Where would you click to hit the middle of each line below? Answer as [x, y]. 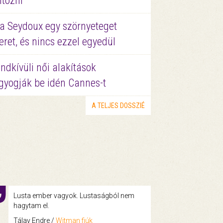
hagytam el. [31, 205]
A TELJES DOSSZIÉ [118, 105]
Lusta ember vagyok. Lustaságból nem [74, 195]
